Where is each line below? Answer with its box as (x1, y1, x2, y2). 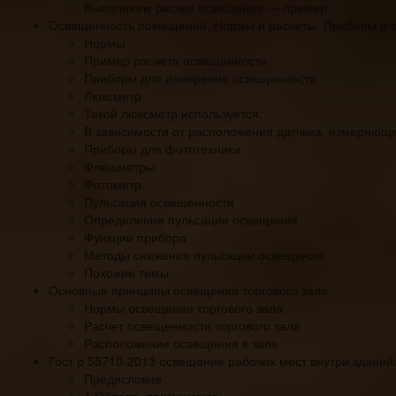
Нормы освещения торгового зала (84, 298, 283, 316)
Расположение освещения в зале (84, 333, 278, 352)
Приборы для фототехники (84, 139, 240, 157)
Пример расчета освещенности (84, 50, 267, 69)
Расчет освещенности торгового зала (84, 316, 301, 334)
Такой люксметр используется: (84, 103, 263, 122)
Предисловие (84, 369, 162, 387)
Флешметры (84, 156, 155, 175)
